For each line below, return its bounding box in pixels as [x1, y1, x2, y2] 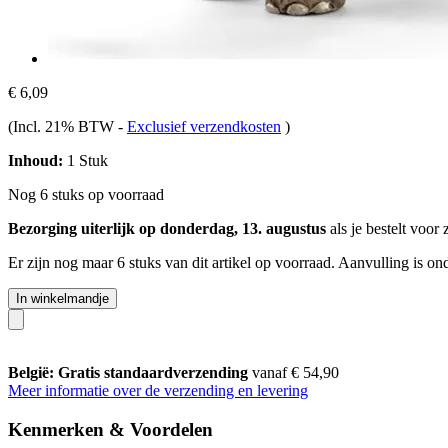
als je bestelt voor [326, 219, 443, 237]
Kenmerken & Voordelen [8, 418, 213, 440]
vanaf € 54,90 [252, 363, 339, 381]
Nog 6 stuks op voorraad [8, 185, 164, 203]
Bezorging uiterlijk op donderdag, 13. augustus [8, 219, 326, 237]
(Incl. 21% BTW [8, 117, 118, 135]
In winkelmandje [16, 290, 109, 306]
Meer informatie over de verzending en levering [8, 381, 308, 399]
